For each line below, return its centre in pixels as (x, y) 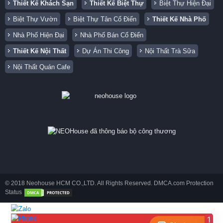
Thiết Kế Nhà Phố (179, 19)
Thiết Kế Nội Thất (40, 51)
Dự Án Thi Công (106, 51)
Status (14, 192)
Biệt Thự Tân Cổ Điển (105, 19)
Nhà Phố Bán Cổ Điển (112, 35)
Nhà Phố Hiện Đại (39, 35)
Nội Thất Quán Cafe (42, 67)
